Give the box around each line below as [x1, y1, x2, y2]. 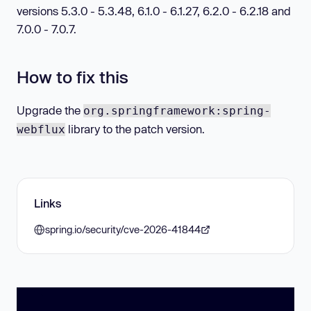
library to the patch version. [65, 121, 205, 135]
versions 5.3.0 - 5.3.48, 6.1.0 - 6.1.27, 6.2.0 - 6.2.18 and [17, 4, 291, 18]
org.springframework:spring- [83, 103, 271, 117]
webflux [17, 122, 65, 136]
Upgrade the [17, 103, 83, 117]
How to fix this [17, 67, 128, 87]
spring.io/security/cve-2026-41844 [45, 223, 201, 235]
